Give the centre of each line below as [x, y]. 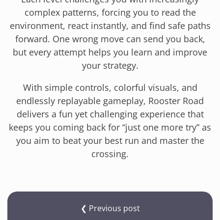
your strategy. [110, 65]
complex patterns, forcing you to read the [110, 12]
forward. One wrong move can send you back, [110, 39]
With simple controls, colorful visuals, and [110, 87]
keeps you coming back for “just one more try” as [110, 127]
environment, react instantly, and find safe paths [110, 25]
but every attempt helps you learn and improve [110, 52]
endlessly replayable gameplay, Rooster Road [110, 100]
